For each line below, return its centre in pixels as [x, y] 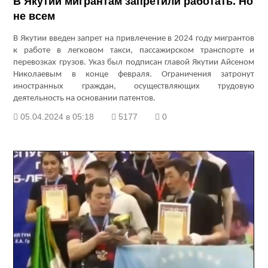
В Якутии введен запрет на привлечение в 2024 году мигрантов [134, 39]
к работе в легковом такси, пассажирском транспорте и [134, 51]
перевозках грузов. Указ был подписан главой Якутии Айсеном [134, 63]
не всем [34, 16]
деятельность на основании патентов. [85, 99]
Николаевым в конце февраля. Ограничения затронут [134, 75]
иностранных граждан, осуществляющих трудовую [134, 87]
